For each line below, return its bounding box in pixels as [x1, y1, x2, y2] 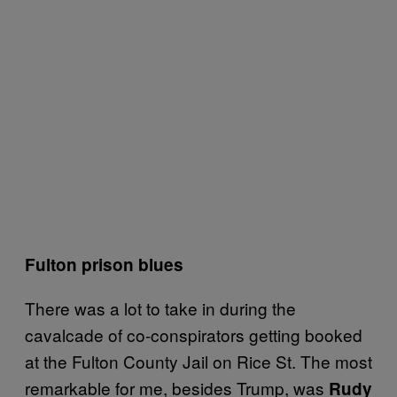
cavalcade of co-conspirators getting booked [25, 322, 362, 346]
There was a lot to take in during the [25, 295, 296, 320]
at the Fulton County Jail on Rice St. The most [25, 348, 372, 373]
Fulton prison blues [25, 252, 183, 276]
